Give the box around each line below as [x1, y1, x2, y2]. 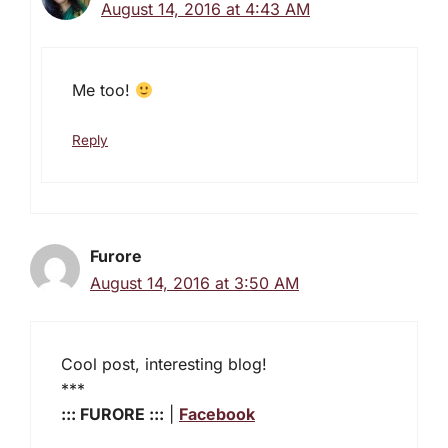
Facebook [179, 403, 255, 424]
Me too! [72, 79, 135, 100]
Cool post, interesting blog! [61, 353, 267, 374]
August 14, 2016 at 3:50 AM [90, 272, 299, 293]
